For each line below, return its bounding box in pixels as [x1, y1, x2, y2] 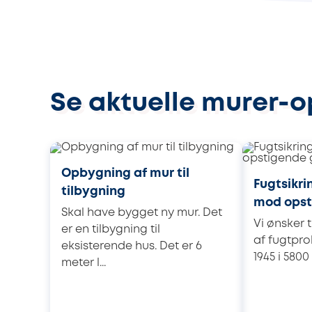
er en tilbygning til [61, 224, 160, 235]
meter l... [61, 257, 106, 268]
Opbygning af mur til [61, 167, 189, 179]
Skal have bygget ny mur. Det [61, 207, 222, 218]
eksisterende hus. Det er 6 [61, 240, 202, 251]
